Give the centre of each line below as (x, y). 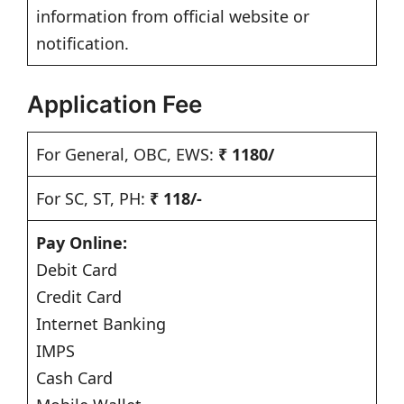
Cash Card (74, 378)
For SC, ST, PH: (93, 199)
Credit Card (79, 297)
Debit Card (77, 270)
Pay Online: (82, 243)
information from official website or (173, 17)
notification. (83, 44)
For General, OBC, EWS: (125, 155)
